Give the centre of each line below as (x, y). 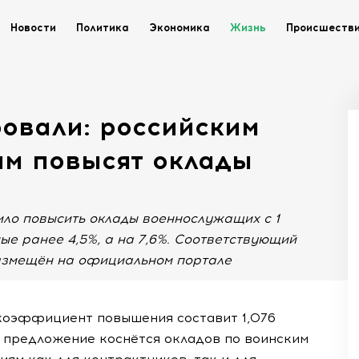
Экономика (179, 28)
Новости (33, 28)
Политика (103, 28)
